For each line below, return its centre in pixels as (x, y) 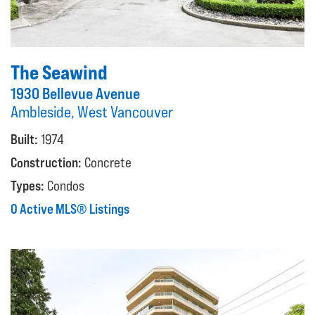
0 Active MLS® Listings (70, 208)
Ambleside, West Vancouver (92, 111)
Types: (27, 185)
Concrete (108, 162)
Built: (24, 139)
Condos (66, 185)
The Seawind (59, 72)
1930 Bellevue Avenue (75, 93)
